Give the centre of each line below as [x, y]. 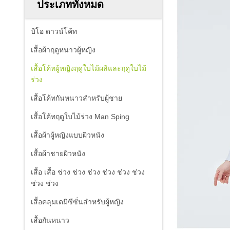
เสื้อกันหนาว [50, 220]
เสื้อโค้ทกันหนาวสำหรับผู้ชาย [76, 98]
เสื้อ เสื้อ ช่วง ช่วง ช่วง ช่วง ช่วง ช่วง [88, 172]
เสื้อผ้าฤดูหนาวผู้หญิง [63, 50]
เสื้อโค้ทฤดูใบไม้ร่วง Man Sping [80, 117]
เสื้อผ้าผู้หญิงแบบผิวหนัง [68, 135]
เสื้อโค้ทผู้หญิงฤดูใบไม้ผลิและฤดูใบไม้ [89, 68]
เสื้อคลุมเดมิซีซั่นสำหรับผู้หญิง [77, 202]
